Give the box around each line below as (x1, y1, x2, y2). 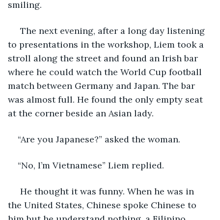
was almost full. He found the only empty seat (8, 93, 205, 105)
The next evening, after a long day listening (18, 25, 207, 36)
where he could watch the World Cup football (8, 66, 204, 78)
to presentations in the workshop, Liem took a (8, 38, 206, 50)
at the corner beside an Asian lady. (8, 107, 154, 119)
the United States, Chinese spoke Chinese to (8, 199, 199, 211)
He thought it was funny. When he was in (18, 185, 196, 197)
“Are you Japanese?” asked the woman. (18, 133, 180, 145)
